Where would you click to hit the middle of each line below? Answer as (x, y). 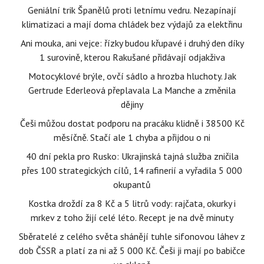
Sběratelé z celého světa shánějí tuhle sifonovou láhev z (132, 236)
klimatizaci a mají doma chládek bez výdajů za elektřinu (132, 24)
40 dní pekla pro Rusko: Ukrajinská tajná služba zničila (132, 156)
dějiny (132, 104)
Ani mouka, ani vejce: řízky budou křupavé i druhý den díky (132, 43)
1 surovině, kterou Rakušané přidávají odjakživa (132, 57)
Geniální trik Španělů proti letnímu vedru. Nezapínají (132, 10)
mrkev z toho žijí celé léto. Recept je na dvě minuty (132, 217)
